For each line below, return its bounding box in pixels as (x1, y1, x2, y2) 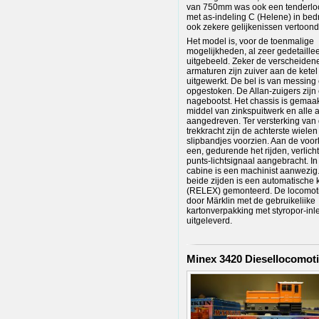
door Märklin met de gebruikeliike (187, 196, 315, 206)
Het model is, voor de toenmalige (187, 36, 314, 47)
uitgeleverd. (187, 216, 232, 226)
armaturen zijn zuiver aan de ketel (187, 66, 318, 77)
